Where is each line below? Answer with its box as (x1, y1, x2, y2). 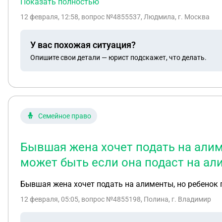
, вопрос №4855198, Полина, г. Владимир (78, 195, 211, 203)
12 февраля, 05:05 (20, 195, 78, 203)
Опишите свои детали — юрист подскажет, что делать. (30, 53, 207, 61)
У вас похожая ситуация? (30, 39, 136, 50)
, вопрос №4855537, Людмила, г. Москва (78, 13, 210, 21)
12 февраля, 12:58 (20, 13, 78, 21)
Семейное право (38, 112, 91, 120)
